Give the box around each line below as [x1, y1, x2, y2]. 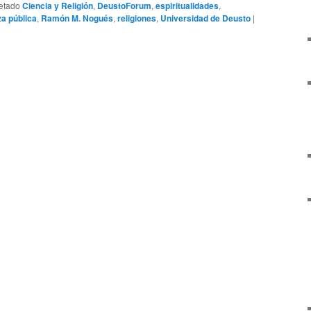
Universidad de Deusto [160, 11, 251, 24]
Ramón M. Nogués [41, 11, 113, 24]
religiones [117, 11, 156, 24]
